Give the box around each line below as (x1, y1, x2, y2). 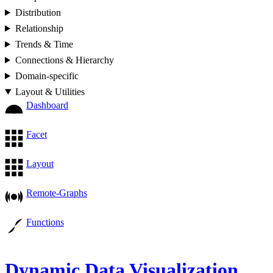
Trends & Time (15, 39, 73, 49)
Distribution (15, 7, 61, 18)
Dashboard (26, 100, 68, 110)
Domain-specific (15, 71, 79, 81)
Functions (26, 217, 64, 227)
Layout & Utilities (15, 87, 85, 97)
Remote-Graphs (26, 188, 87, 198)
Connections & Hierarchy (15, 55, 114, 65)
